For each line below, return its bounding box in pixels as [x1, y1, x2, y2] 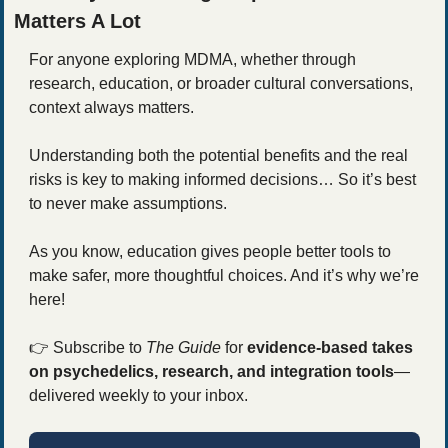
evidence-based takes [246, 338, 413, 356]
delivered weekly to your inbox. [28, 386, 248, 404]
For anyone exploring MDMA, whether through [28, 50, 356, 68]
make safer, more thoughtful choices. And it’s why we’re [28, 266, 419, 284]
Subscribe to [48, 338, 146, 356]
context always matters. [28, 98, 194, 116]
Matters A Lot [13, 9, 141, 32]
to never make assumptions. [28, 194, 227, 212]
